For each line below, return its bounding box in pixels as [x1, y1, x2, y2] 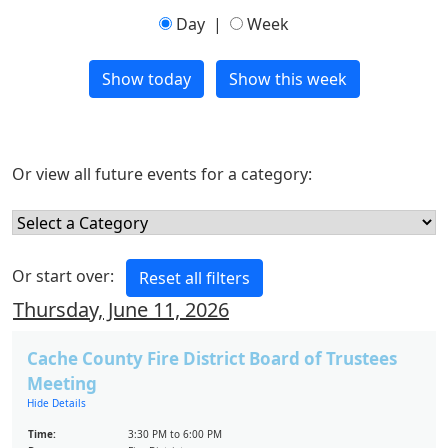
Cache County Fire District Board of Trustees [27, 347, 397, 370]
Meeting [27, 372, 97, 395]
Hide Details [27, 396, 86, 410]
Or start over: [12, 265, 126, 288]
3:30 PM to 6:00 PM [128, 427, 222, 441]
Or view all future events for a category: [12, 163, 312, 185]
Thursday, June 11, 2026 [13, 296, 229, 323]
